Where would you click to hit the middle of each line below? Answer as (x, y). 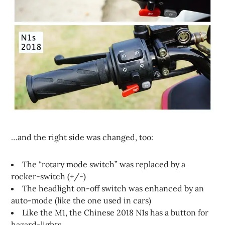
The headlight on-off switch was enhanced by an (113, 188)
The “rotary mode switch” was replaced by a (104, 164)
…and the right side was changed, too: (82, 137)
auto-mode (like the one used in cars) (81, 200)
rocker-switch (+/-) (49, 176)
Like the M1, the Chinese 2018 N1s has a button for (116, 212)
